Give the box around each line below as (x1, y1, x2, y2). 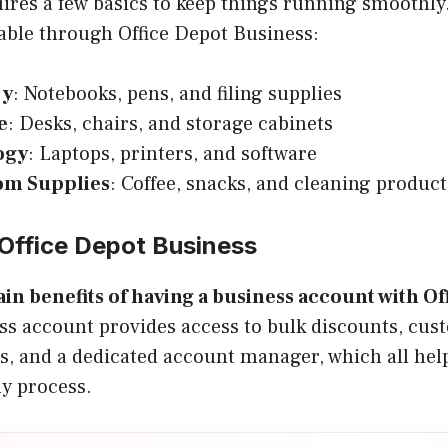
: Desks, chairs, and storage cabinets (8, 110, 333, 137)
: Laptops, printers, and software (28, 140, 317, 167)
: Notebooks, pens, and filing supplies (13, 80, 342, 107)
